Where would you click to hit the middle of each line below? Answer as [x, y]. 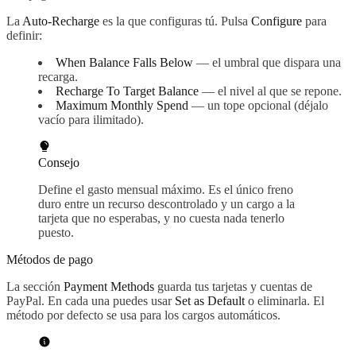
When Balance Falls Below [124, 63]
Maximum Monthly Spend [122, 106]
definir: [24, 36]
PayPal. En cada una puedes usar [91, 301]
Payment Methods [109, 287]
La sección [35, 287]
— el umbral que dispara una [267, 63]
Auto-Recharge [61, 21]
